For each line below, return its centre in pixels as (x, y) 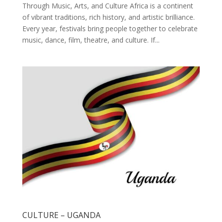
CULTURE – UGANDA (61, 215)
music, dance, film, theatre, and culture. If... (91, 40)
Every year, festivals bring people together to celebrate (110, 28)
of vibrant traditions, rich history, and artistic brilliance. (108, 17)
